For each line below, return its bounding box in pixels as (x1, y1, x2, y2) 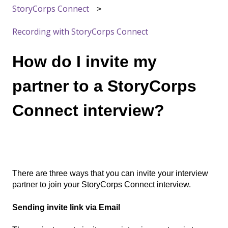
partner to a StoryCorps (12, 77, 196, 96)
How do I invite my (12, 52, 157, 71)
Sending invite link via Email (12, 203, 120, 212)
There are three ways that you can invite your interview (12, 169, 208, 178)
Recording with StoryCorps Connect (12, 26, 148, 38)
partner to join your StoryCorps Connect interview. (12, 180, 191, 189)
